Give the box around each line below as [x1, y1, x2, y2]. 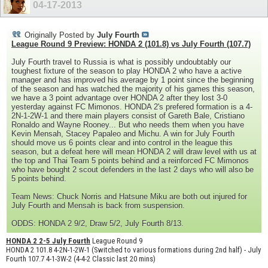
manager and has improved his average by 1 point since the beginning [11, 75, 254, 84]
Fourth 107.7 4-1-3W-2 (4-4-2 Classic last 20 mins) [6, 254, 156, 263]
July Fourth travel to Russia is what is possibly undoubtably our [11, 57, 231, 66]
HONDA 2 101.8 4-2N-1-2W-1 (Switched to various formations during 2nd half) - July [6, 245, 261, 254]
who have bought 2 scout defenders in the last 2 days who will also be [11, 165, 254, 174]
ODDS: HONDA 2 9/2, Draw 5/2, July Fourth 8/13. [11, 218, 184, 228]
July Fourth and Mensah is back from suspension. [11, 200, 185, 210]
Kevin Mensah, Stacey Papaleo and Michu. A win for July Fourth [11, 129, 234, 138]
